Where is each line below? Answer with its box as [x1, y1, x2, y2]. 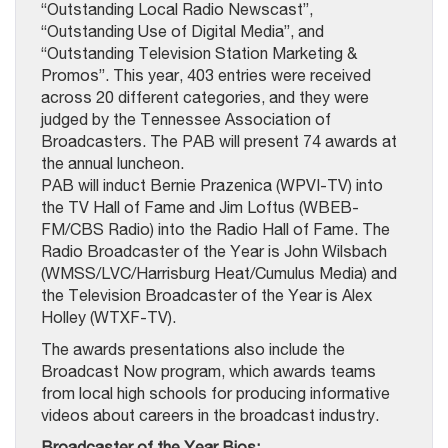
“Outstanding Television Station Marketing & [41, 43, 357, 62]
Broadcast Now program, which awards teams [41, 361, 376, 380]
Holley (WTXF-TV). [41, 307, 176, 326]
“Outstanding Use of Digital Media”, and [41, 21, 324, 40]
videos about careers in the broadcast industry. [41, 405, 379, 424]
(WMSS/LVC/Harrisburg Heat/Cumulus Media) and [41, 263, 397, 282]
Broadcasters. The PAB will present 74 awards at [41, 131, 397, 150]
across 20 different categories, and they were [41, 87, 369, 106]
